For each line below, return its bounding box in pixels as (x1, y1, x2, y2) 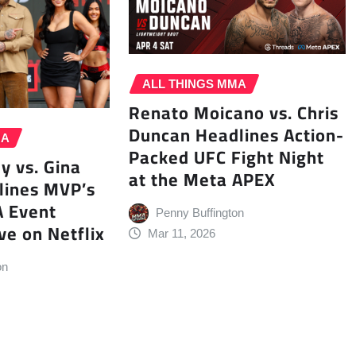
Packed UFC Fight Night (128, 140, 324, 174)
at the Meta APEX (128, 162, 276, 196)
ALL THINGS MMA (141, 77, 246, 91)
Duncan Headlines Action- (128, 118, 344, 152)
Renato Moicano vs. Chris (128, 95, 339, 130)
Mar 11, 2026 (148, 226, 216, 240)
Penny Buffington (156, 205, 245, 219)
